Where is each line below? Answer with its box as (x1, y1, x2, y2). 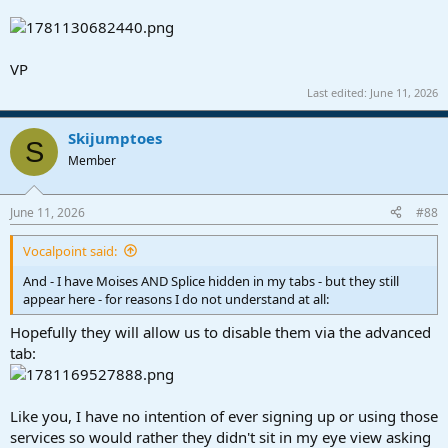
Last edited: (307, 85, 370, 101)
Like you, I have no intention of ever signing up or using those (10, 406, 438, 427)
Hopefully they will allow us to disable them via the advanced (10, 322, 431, 343)
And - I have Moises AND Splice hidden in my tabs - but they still (23, 271, 399, 290)
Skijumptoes (68, 128, 162, 149)
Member (68, 152, 116, 170)
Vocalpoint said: (23, 241, 117, 260)
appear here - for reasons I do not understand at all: (23, 289, 329, 308)
